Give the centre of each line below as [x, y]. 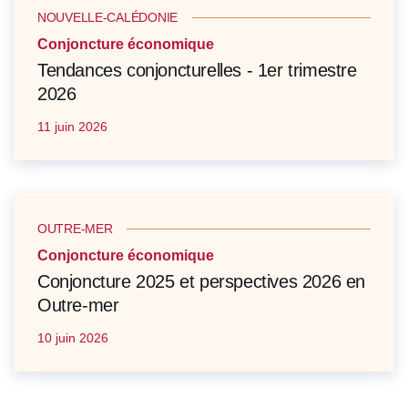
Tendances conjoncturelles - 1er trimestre [197, 71]
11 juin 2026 [72, 127]
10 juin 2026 [73, 338]
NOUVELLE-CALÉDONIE [107, 18]
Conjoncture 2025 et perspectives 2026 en [202, 282]
